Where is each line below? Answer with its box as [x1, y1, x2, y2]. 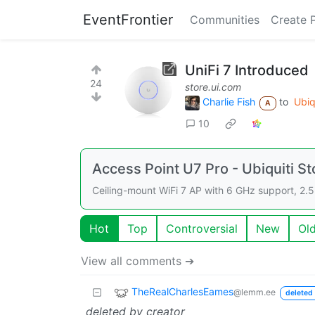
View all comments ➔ [81, 253, 194, 268]
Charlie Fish [202, 96, 255, 108]
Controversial [166, 221, 238, 236]
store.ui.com [185, 81, 241, 93]
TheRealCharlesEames [131, 285, 233, 297]
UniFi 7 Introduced [185, 62, 309, 79]
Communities [190, 13, 259, 27]
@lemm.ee [233, 286, 276, 297]
